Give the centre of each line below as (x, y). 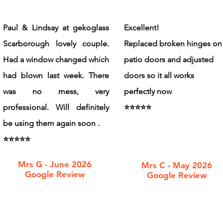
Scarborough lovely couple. (56, 43)
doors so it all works (159, 75)
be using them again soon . (51, 123)
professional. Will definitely (56, 107)
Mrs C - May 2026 (177, 165)
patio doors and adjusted (169, 59)
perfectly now (148, 91)
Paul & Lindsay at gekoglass (56, 27)
